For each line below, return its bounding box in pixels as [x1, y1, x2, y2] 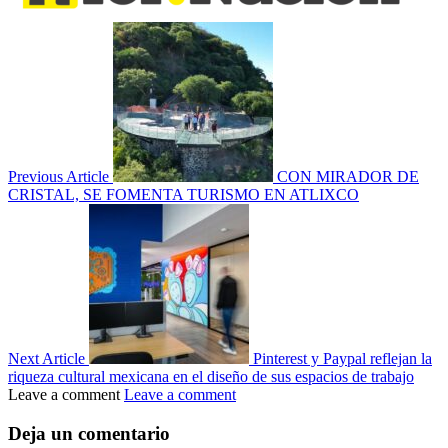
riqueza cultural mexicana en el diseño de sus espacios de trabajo [8, 368, 414, 386]
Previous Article [8, 168, 109, 186]
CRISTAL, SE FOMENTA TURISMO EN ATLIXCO [8, 186, 359, 204]
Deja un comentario [8, 423, 170, 445]
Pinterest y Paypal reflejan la [253, 350, 432, 368]
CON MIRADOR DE [277, 168, 419, 186]
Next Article [8, 350, 85, 368]
